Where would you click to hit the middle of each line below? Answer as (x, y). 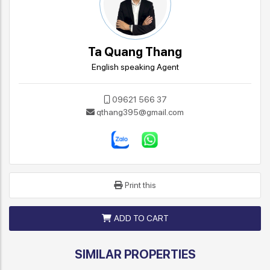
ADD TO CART (141, 218)
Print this (140, 185)
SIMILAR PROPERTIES (135, 254)
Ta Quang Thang (135, 52)
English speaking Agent (135, 67)
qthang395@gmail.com (140, 112)
